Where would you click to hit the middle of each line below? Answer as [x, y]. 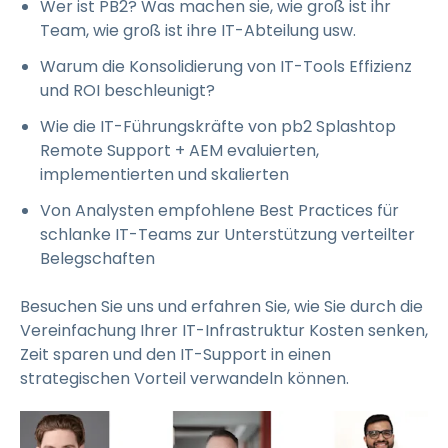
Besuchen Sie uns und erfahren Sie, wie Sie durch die [221, 307]
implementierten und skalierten [164, 175]
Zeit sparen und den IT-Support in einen [175, 355]
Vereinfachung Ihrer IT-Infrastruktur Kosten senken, [224, 331]
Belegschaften [97, 259]
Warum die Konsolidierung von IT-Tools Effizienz [226, 67]
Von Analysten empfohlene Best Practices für [219, 211]
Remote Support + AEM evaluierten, [179, 151]
